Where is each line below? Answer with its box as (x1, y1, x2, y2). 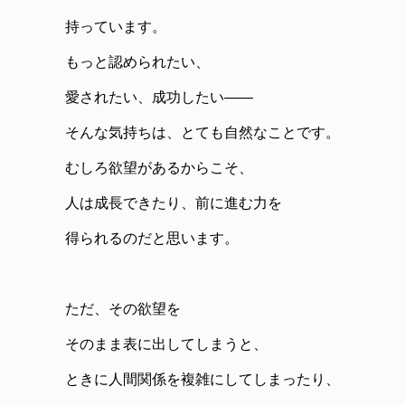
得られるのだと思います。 (65, 231, 239, 247)
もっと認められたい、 (65, 54, 210, 71)
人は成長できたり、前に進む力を (65, 195, 282, 212)
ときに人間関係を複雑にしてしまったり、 (65, 372, 340, 388)
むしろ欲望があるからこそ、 (65, 160, 253, 176)
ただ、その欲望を (65, 301, 181, 317)
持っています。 (65, 19, 166, 35)
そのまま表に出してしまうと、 (65, 336, 268, 353)
